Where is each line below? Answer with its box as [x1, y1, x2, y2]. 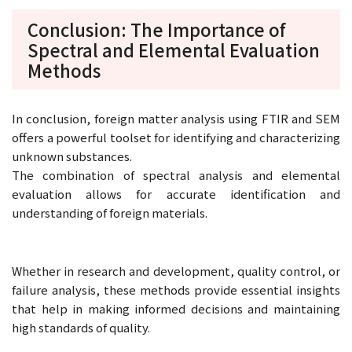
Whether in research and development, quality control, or [12, 262, 340, 279]
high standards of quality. [12, 318, 150, 335]
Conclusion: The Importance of [27, 16, 286, 42]
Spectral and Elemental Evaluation [27, 36, 320, 62]
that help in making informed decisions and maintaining [12, 299, 340, 317]
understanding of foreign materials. [12, 203, 207, 221]
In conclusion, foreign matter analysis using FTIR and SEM [12, 109, 340, 126]
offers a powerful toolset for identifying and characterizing [12, 128, 340, 145]
